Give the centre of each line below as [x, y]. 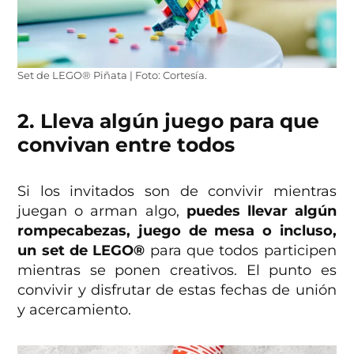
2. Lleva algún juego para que [169, 121]
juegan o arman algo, [102, 211]
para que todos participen [243, 251]
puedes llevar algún [261, 211]
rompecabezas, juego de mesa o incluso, [177, 231]
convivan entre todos [126, 145]
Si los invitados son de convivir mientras [177, 192]
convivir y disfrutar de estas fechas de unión [177, 290]
